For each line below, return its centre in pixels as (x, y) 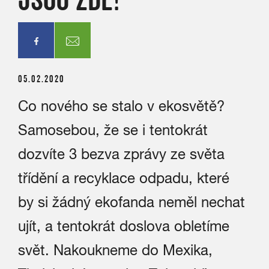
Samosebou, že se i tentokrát (113, 130)
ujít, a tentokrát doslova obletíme (124, 226)
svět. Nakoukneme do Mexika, (115, 250)
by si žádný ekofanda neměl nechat (131, 202)
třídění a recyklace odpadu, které (124, 178)
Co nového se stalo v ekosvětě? (121, 106)
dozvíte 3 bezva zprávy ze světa (121, 154)
